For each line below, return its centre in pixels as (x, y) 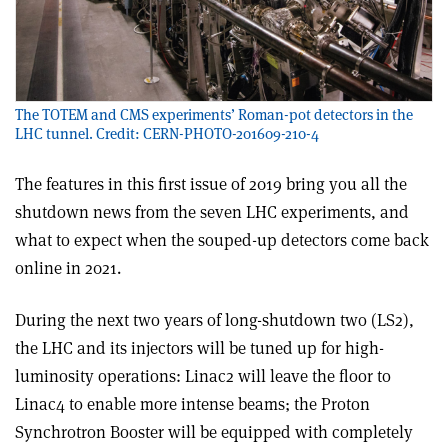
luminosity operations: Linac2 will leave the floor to (203, 375)
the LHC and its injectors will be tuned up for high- (199, 347)
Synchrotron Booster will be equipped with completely (214, 431)
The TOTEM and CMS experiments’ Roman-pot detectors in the (214, 114)
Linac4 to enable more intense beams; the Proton (192, 403)
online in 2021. (68, 267)
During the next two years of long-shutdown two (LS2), (214, 319)
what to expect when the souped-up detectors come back (222, 239)
